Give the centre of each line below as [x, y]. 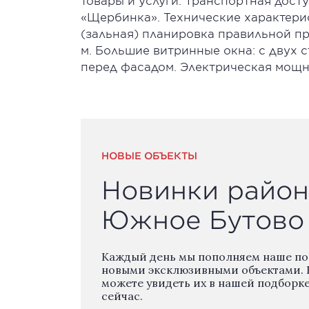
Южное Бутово [203, 219]
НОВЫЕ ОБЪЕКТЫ [149, 156]
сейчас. [122, 296]
